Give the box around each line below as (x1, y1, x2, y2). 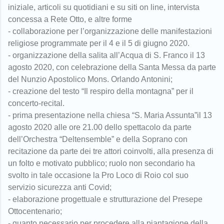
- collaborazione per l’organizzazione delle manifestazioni (8, 26, 212, 35)
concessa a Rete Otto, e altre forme (8, 14, 132, 23)
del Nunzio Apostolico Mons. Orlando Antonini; (8, 74, 172, 83)
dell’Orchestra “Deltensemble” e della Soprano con (8, 134, 187, 143)
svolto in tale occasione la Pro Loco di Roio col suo (8, 170, 188, 179)
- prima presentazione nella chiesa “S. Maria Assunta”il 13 (8, 110, 212, 119)
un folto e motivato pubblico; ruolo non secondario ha (8, 158, 195, 167)
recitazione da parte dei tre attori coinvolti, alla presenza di (8, 146, 213, 155)
